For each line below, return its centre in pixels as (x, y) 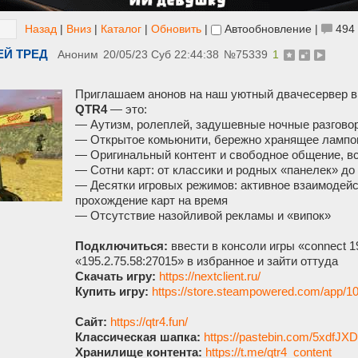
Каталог (121, 29)
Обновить (176, 29)
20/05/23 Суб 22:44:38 (161, 55)
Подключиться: (121, 246)
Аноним (78, 55)
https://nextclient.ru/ (210, 276)
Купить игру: (112, 292)
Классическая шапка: (138, 337)
